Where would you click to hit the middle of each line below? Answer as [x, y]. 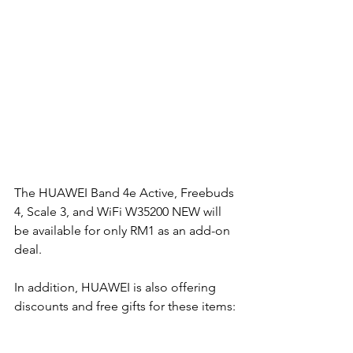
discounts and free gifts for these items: [125, 307]
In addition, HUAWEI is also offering [117, 288]
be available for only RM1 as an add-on [124, 231]
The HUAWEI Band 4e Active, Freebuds [126, 193]
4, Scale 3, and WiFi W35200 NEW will [119, 212]
